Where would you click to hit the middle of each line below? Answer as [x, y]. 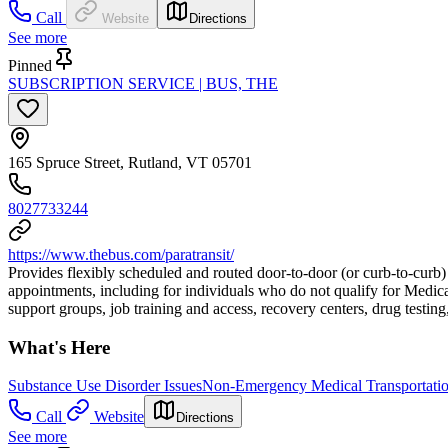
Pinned [30, 65]
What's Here [59, 347]
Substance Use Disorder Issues [105, 386]
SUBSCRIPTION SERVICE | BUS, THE [143, 83]
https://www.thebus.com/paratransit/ [121, 254]
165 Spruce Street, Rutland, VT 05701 [130, 162]
